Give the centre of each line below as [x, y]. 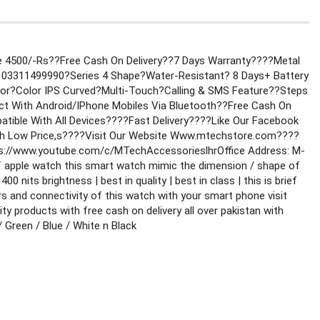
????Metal [275, 61]
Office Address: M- [261, 151]
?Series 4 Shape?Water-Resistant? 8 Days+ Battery [186, 76]
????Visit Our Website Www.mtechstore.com [169, 136]
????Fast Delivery [147, 121]
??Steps [288, 91]
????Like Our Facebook [244, 121]
